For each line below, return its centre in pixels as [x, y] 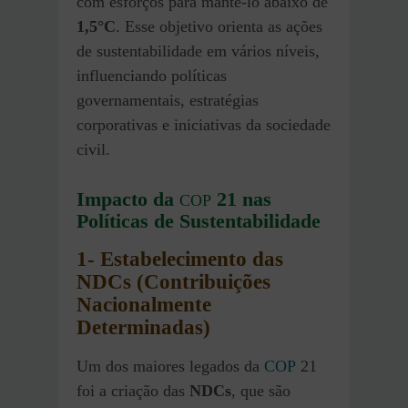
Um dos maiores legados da [170, 366]
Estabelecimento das [192, 259]
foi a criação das [133, 390]
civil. [93, 150]
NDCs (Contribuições [173, 281]
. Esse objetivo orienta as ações [219, 27]
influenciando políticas [152, 76]
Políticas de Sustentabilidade [199, 221]
